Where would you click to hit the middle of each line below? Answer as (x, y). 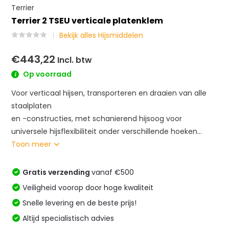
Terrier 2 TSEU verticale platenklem (87, 21)
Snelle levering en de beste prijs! (80, 203)
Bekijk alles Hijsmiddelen (101, 35)
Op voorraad (47, 74)
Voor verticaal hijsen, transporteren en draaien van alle (109, 93)
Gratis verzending (57, 172)
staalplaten (32, 106)
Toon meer (32, 144)
